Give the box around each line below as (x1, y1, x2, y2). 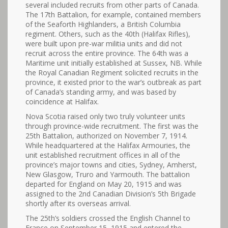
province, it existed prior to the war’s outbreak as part (25, 77, 202, 87)
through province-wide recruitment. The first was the (25, 121, 198, 131)
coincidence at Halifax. (25, 97, 99, 106)
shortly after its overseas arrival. (25, 198, 131, 208)
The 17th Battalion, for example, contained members (25, 10, 201, 19)
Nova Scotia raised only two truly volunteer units (25, 111, 185, 121)
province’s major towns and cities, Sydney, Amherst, (25, 160, 197, 169)
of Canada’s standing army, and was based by (25, 87, 176, 97)
